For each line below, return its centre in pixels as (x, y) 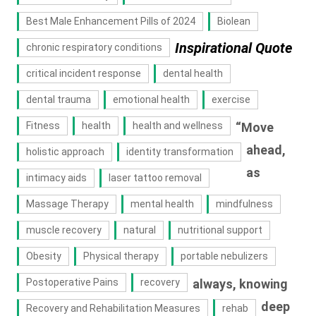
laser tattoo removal (155, 178)
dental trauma (58, 100)
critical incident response (83, 74)
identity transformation (180, 152)
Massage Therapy (67, 204)
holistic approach (65, 152)
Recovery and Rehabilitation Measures (113, 309)
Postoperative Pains (72, 282)
